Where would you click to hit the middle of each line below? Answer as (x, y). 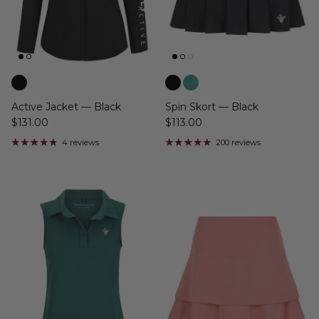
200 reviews (238, 143)
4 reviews (80, 143)
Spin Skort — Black (212, 107)
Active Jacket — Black (66, 107)
